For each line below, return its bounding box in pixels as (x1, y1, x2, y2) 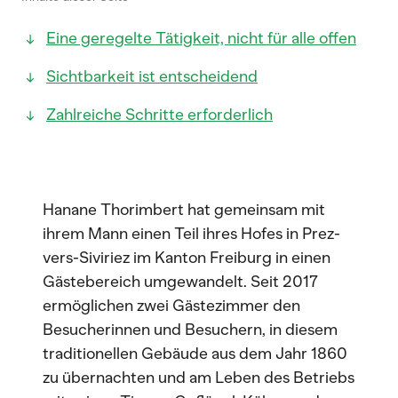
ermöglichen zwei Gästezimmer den (43, 296, 300, 315)
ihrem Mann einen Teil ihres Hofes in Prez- (43, 224, 340, 243)
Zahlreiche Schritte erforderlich (46, 105, 273, 124)
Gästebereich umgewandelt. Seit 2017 (43, 272, 318, 291)
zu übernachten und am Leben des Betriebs (43, 368, 354, 387)
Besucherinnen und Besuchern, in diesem (43, 320, 338, 339)
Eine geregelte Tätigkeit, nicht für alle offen (46, 28, 356, 48)
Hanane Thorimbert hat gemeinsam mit (43, 200, 325, 219)
